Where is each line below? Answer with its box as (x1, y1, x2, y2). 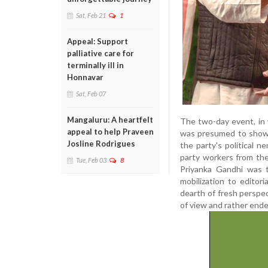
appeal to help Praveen (67, 127, 154, 136)
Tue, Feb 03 (76, 156, 106, 164)
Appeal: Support (67, 36, 128, 46)
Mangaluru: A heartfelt (67, 115, 153, 124)
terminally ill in (67, 60, 124, 70)
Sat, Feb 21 (76, 11, 106, 19)
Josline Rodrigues (67, 139, 135, 148)
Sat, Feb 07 (76, 90, 106, 98)
